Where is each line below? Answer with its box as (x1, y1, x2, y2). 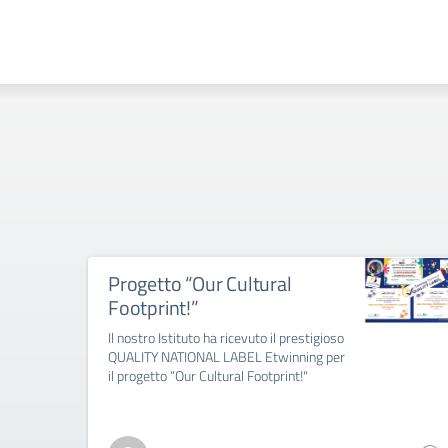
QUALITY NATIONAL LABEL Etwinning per (108, 346, 345, 368)
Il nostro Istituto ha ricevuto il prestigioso (108, 327, 344, 349)
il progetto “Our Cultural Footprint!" (108, 365, 308, 387)
